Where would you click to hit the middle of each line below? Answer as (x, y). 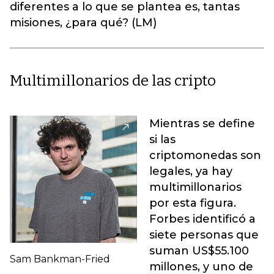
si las (162, 139)
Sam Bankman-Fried (60, 259)
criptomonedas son (205, 155)
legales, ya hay (191, 171)
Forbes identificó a (202, 219)
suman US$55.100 (199, 251)
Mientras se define (202, 124)
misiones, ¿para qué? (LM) (83, 23)
